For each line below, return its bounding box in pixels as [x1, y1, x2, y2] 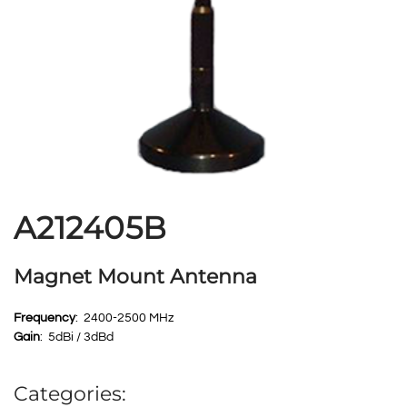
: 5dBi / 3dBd [40, 331, 114, 344]
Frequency [14, 312, 75, 325]
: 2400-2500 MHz [75, 312, 174, 325]
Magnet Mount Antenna [14, 264, 257, 290]
